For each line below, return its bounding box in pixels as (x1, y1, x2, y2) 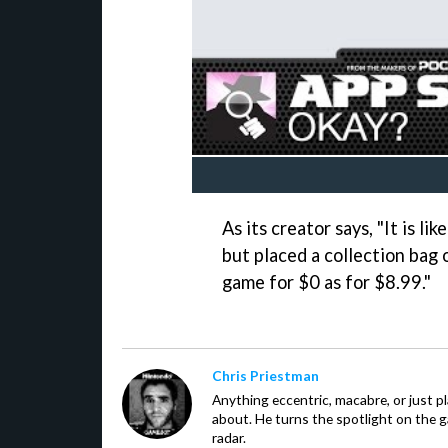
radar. (212, 428, 246, 446)
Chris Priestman (212, 366, 319, 384)
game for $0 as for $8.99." (222, 270, 431, 293)
